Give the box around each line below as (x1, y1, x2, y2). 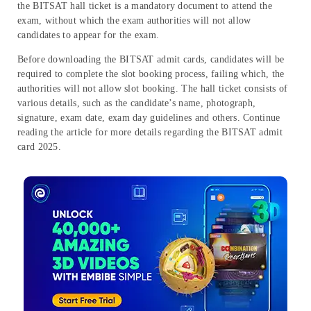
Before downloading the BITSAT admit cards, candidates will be (17, 53, 285, 65)
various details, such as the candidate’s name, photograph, (17, 97, 256, 108)
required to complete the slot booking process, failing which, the (17, 68, 285, 79)
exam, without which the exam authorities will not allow (17, 15, 251, 26)
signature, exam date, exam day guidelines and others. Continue (17, 112, 280, 123)
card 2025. (17, 141, 61, 152)
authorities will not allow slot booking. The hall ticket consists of (17, 83, 288, 94)
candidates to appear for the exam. (17, 29, 160, 40)
